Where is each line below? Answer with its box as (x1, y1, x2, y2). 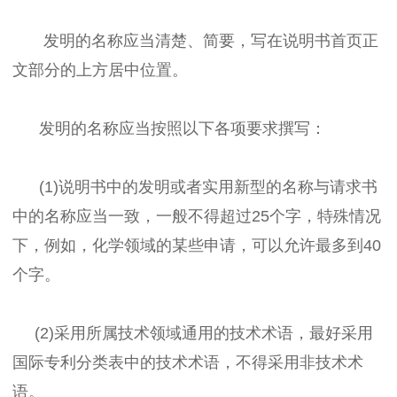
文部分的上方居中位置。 (12, 60, 188, 79)
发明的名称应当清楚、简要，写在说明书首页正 (12, 31, 378, 50)
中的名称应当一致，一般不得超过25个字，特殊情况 (12, 206, 381, 225)
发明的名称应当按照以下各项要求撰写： (12, 119, 326, 137)
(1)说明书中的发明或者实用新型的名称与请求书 (12, 177, 378, 196)
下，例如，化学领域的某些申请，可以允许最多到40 (12, 236, 381, 254)
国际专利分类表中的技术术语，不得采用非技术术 (12, 353, 363, 371)
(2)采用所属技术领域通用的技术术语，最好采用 (12, 323, 373, 342)
